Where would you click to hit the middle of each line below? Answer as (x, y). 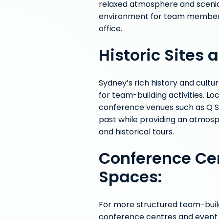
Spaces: (130, 178)
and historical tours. (137, 132)
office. (110, 29)
